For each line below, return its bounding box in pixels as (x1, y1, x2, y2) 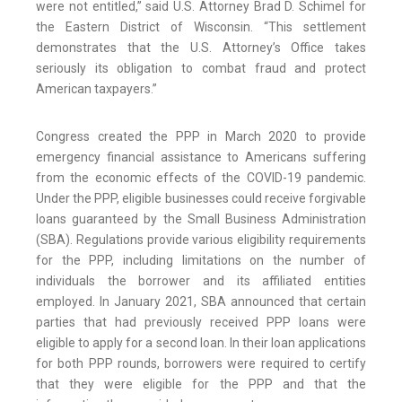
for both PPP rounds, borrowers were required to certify (36, 356, 366, 371)
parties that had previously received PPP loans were (36, 315, 366, 330)
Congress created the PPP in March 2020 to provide (36, 129, 366, 144)
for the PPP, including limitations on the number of (36, 253, 366, 268)
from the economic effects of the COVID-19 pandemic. (36, 170, 366, 186)
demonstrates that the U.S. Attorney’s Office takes (36, 40, 366, 56)
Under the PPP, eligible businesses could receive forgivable (36, 191, 366, 206)
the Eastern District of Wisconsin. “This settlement (36, 20, 366, 35)
